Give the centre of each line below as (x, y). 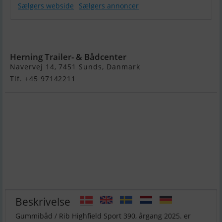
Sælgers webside (46, 6)
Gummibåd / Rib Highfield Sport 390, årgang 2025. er (103, 216)
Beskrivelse (43, 201)
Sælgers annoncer (109, 6)
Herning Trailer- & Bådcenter (68, 57)
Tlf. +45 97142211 (43, 79)
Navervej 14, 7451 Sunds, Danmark (75, 67)
